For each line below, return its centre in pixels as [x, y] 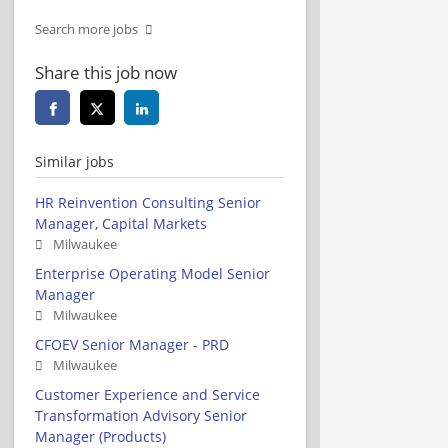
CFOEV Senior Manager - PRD [132, 344]
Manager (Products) [100, 436]
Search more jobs [86, 29]
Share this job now [106, 72]
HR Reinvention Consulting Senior [148, 202]
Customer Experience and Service [147, 394]
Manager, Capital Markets [121, 223]
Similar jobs [74, 161]
